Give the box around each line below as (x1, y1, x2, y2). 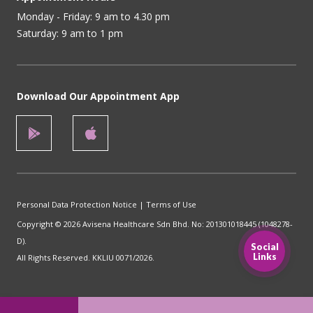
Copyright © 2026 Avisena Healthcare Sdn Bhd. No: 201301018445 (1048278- (17, 218, 293, 229)
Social (250, 240, 279, 252)
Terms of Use (146, 198, 196, 210)
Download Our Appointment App (17, 89, 180, 103)
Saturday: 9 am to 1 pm (17, 26, 123, 40)
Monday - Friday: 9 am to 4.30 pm (17, 9, 170, 23)
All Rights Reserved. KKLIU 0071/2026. (17, 252, 154, 263)
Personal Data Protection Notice (17, 198, 137, 210)
